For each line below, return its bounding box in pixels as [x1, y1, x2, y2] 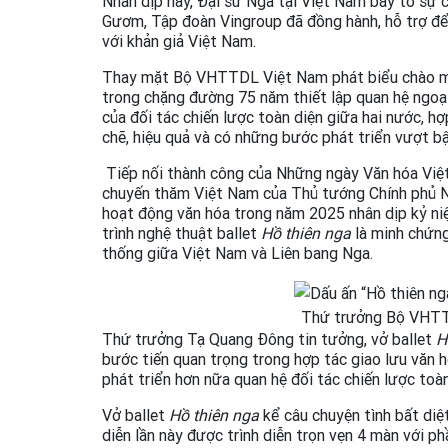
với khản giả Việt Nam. [102, 31, 256, 52]
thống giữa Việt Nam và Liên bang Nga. [102, 243, 373, 264]
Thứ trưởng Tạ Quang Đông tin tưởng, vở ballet [102, 329, 436, 350]
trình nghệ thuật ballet [102, 223, 261, 244]
